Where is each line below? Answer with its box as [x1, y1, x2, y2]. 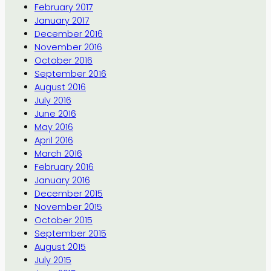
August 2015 [34, 241, 86, 253]
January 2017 [34, 15, 90, 27]
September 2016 [34, 68, 106, 80]
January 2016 [34, 174, 90, 187]
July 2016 [34, 94, 71, 107]
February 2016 [34, 161, 94, 174]
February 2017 [34, 1, 93, 14]
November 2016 [34, 41, 102, 54]
